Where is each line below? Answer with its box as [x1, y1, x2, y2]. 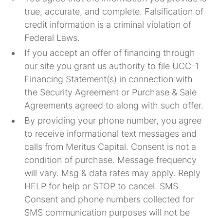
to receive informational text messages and [24, 128, 197, 139]
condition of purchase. [24, 155, 118, 165]
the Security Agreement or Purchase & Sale [24, 87, 197, 97]
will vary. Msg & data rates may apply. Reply [24, 168, 201, 178]
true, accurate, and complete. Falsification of [24, 6, 204, 17]
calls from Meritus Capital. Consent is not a [24, 142, 197, 152]
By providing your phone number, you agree [24, 115, 202, 126]
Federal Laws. [24, 33, 80, 43]
